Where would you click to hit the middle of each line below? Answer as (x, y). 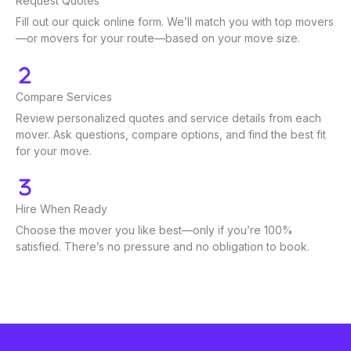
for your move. (54, 150)
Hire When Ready (62, 208)
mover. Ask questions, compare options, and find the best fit (171, 134)
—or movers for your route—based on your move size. (158, 38)
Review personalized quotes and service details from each (168, 118)
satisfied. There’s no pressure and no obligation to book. (163, 246)
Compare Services (64, 96)
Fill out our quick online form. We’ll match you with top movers (175, 22)
